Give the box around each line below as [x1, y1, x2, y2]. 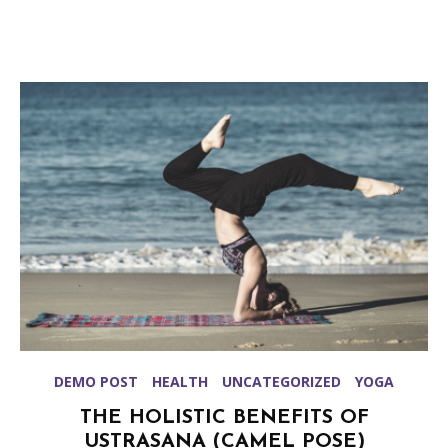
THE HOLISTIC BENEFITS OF [79, 407, 369, 428]
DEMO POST [54, 371, 138, 391]
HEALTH [152, 371, 208, 391]
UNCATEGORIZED [222, 371, 341, 391]
